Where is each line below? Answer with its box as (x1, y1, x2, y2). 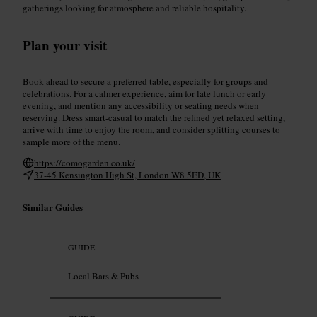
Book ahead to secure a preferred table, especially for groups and (23, 74, 268, 88)
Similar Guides (23, 200, 83, 214)
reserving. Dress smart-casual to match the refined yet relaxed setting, (23, 110, 285, 124)
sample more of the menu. (23, 134, 120, 148)
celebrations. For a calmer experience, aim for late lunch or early (23, 86, 266, 100)
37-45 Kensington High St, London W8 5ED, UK (34, 168, 221, 181)
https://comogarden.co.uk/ (34, 156, 135, 169)
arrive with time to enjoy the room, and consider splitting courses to (23, 122, 280, 136)
